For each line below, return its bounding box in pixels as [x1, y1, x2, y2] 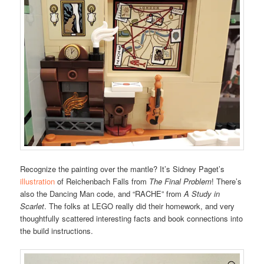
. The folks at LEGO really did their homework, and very [44, 200, 235, 212]
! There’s [212, 175, 242, 187]
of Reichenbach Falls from [55, 175, 150, 187]
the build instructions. [20, 225, 94, 236]
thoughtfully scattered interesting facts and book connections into [20, 212, 243, 224]
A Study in [184, 187, 220, 199]
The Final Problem [149, 175, 212, 187]
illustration [20, 175, 55, 187]
